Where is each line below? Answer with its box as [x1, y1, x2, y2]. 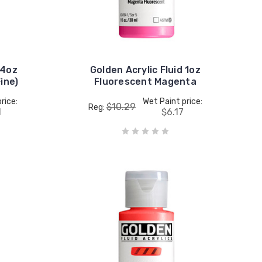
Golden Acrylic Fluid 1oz [89, 64, 201, 75]
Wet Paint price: [142, 96, 202, 106]
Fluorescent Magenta [94, 75, 196, 87]
